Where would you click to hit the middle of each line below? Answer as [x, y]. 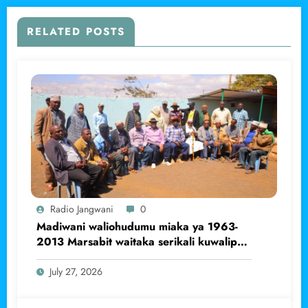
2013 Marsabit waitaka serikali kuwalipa [140, 241]
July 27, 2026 [76, 271]
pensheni [59, 256]
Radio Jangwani [82, 209]
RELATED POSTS [76, 31]
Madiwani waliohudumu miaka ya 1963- [137, 226]
